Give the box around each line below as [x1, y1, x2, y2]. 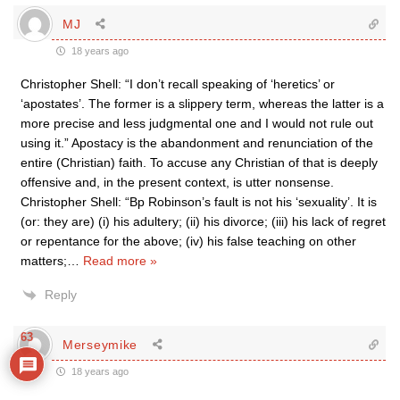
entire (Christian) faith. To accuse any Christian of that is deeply [21, 155, 378, 170]
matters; [21, 254, 67, 268]
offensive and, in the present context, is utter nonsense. [21, 175, 334, 189]
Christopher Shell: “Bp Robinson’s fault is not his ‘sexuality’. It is [21, 195, 377, 209]
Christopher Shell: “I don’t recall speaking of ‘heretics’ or [21, 77, 335, 91]
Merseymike [62, 337, 137, 352]
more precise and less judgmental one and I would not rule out [21, 116, 373, 130]
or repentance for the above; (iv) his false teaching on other [21, 234, 356, 248]
